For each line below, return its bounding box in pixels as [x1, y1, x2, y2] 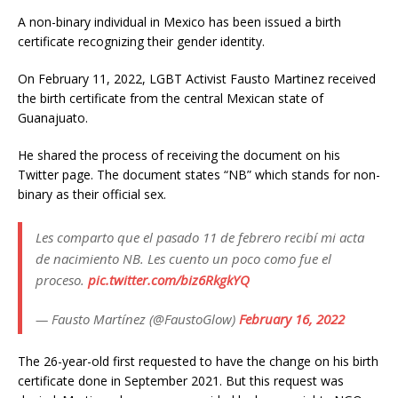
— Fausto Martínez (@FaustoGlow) [36, 310, 239, 329]
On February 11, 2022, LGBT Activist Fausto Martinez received [18, 70, 376, 88]
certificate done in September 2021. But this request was [18, 372, 344, 390]
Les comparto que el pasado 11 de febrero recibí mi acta [36, 228, 364, 247]
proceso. [36, 271, 88, 290]
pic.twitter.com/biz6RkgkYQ [88, 271, 250, 290]
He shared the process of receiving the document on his [18, 147, 340, 164]
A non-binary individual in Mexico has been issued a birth [18, 13, 341, 31]
